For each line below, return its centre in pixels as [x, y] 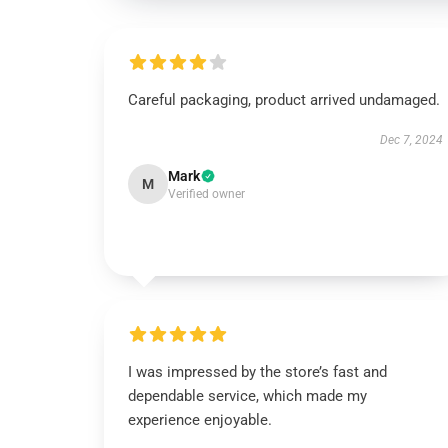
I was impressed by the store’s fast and [257, 372]
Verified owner [206, 194]
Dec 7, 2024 [411, 140]
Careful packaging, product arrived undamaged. [284, 100]
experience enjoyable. [200, 420]
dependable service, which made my [247, 396]
